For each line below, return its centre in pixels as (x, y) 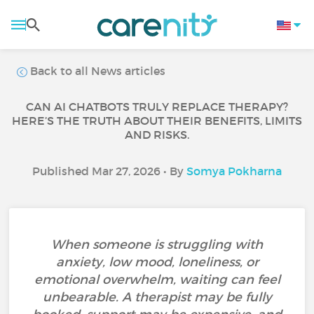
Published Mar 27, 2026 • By (109, 171)
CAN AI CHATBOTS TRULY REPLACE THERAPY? (157, 107)
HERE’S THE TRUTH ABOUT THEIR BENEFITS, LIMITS (157, 121)
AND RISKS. (157, 135)
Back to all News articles (97, 71)
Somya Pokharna (234, 171)
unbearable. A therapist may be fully (157, 297)
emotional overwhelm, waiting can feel (157, 280)
